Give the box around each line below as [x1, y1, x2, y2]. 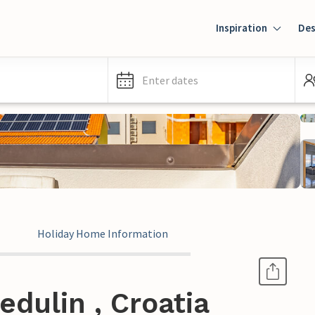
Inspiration [216, 21, 267, 34]
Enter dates [142, 73, 198, 87]
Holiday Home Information [37, 226, 168, 240]
